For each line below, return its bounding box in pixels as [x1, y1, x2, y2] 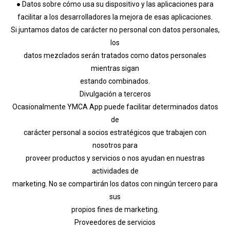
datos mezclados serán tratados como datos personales [24, 51, 206, 60]
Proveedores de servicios [74, 218, 156, 226]
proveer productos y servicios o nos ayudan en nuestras [25, 154, 205, 162]
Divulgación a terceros [79, 89, 151, 98]
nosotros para [92, 141, 138, 149]
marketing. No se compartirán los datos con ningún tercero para [12, 179, 218, 188]
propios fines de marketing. [71, 205, 159, 214]
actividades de [91, 166, 139, 175]
